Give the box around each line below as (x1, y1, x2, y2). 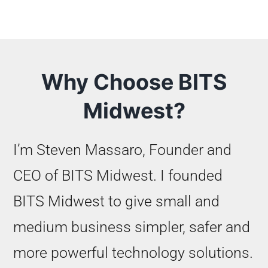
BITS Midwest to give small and (13, 193, 220, 211)
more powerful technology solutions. (13, 244, 253, 262)
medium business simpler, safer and (13, 218, 250, 236)
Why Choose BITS (41, 69, 227, 96)
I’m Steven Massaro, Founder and (13, 141, 232, 159)
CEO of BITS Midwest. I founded (13, 167, 223, 185)
